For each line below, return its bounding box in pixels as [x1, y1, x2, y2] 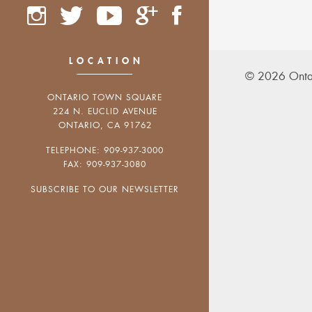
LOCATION [68, 55, 144, 67]
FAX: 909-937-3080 [63, 159, 146, 170]
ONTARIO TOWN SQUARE [47, 92, 162, 103]
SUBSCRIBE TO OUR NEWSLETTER [31, 184, 179, 195]
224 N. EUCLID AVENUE [52, 106, 157, 117]
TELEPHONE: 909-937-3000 [46, 145, 164, 156]
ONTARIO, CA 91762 [58, 120, 152, 131]
